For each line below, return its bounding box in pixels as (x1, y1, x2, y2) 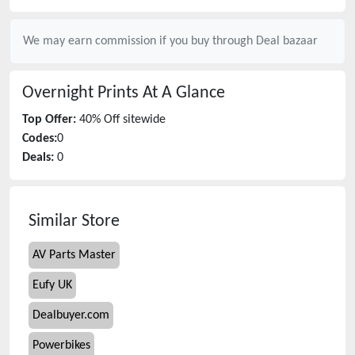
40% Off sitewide (79, 113, 166, 126)
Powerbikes (32, 339, 90, 352)
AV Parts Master (32, 249, 116, 261)
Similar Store (29, 213, 120, 230)
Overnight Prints (22, 85, 139, 101)
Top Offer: (22, 113, 76, 126)
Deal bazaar (256, 35, 318, 48)
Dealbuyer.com (32, 309, 109, 322)
